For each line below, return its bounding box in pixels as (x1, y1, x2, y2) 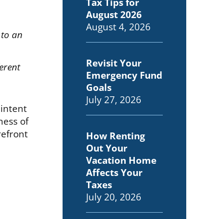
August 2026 (86, 7, 142, 21)
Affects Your (86, 165, 143, 179)
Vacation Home (86, 153, 157, 167)
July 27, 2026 (86, 92, 142, 106)
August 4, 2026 (86, 20, 151, 33)
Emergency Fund (86, 68, 163, 82)
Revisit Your (86, 56, 142, 69)
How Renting (86, 129, 146, 142)
